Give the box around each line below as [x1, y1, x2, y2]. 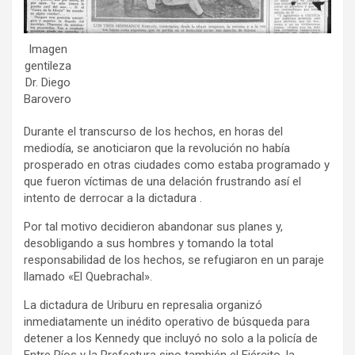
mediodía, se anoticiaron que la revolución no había [24, 140, 290, 155]
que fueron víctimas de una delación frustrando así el [24, 174, 301, 189]
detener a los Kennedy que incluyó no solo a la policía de [24, 330, 318, 345]
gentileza [24, 58, 71, 73]
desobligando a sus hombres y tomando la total [24, 235, 273, 250]
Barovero [24, 91, 71, 106]
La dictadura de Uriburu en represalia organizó [24, 297, 262, 312]
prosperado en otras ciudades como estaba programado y [24, 157, 330, 172]
